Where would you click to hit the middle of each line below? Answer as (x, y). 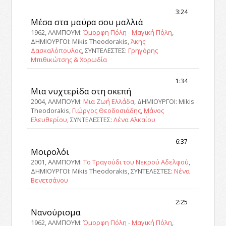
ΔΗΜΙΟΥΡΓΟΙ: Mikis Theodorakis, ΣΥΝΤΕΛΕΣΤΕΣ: (103, 171)
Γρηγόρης (143, 50)
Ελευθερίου (49, 120)
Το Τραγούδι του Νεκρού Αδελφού (136, 162)
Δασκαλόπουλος (56, 50)
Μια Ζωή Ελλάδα (109, 102)
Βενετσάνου (50, 180)
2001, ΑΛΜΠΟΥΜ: (57, 162)
